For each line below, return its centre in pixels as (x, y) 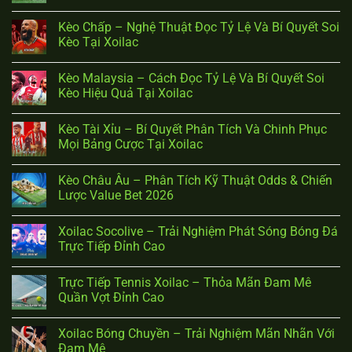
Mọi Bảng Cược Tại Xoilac (130, 145)
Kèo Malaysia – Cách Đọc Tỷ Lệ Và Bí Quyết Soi (191, 79)
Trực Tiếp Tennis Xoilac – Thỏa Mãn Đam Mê (185, 283)
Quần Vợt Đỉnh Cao (111, 298)
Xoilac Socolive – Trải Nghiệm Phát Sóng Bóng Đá (198, 232)
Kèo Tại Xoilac (98, 42)
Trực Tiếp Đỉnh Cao (112, 247)
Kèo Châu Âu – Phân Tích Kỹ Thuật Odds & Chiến (195, 181)
